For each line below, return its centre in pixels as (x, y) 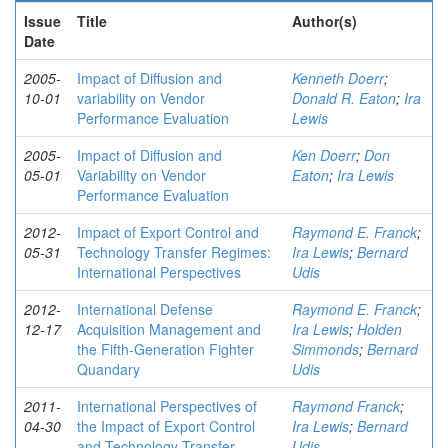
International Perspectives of (167, 406)
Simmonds (325, 349)
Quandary (108, 369)
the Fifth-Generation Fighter (165, 349)
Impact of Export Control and (168, 232)
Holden (379, 329)
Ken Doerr (324, 155)
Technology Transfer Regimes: (174, 252)
